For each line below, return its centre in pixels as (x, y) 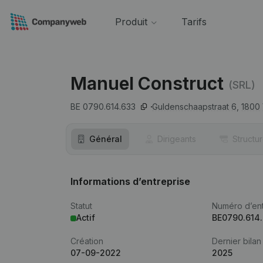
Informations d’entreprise (130, 181)
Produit (131, 22)
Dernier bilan (237, 241)
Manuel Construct (147, 83)
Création (87, 241)
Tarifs (194, 22)
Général (106, 139)
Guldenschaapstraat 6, (195, 107)
